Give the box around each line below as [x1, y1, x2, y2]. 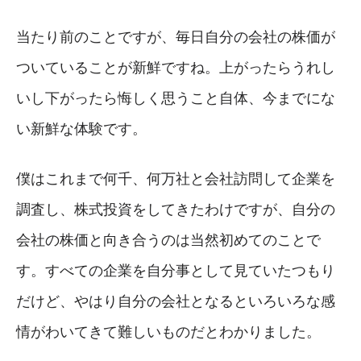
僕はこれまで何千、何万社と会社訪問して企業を [16, 170, 335, 187]
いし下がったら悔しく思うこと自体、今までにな [16, 89, 335, 106]
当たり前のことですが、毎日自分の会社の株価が [16, 28, 335, 45]
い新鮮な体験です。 [16, 120, 147, 137]
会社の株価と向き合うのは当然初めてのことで [16, 231, 321, 248]
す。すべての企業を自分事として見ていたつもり [16, 262, 335, 279]
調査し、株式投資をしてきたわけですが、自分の [16, 201, 335, 218]
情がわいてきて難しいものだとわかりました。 [16, 323, 321, 340]
